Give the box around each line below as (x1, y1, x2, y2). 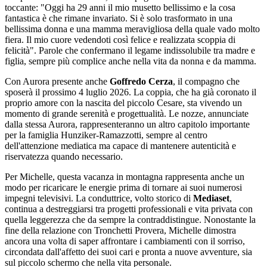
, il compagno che (173, 76, 240, 86)
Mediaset (193, 193, 229, 203)
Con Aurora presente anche (5, 76, 110, 86)
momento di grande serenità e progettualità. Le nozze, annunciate (5, 108, 249, 119)
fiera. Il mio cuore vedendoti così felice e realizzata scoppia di (5, 34, 235, 45)
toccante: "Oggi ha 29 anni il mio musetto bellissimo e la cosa (5, 2, 235, 13)
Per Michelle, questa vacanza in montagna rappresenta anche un (5, 171, 244, 182)
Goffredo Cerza (110, 76, 173, 86)
